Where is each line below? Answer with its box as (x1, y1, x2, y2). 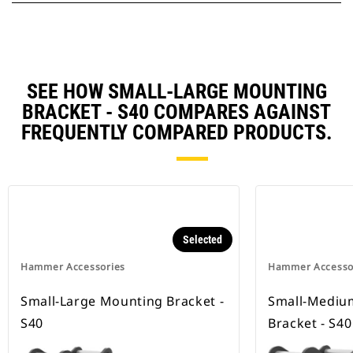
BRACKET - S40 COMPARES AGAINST (22, 100, 331, 124)
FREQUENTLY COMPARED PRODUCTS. (20, 121, 333, 145)
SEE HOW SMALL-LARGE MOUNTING (26, 80, 327, 104)
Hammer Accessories (20, 260, 125, 274)
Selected (183, 233, 222, 247)
